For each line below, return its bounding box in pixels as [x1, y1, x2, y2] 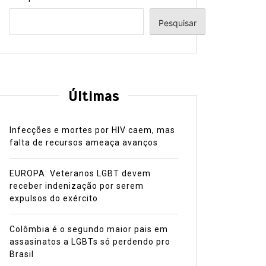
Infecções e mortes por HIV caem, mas [9, 125, 175, 135]
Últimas [68, 87, 119, 106]
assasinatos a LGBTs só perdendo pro [9, 237, 170, 247]
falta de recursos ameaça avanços [9, 138, 158, 148]
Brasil [9, 249, 34, 259]
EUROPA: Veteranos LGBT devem [9, 169, 151, 179]
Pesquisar [158, 17, 197, 28]
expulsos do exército [9, 194, 98, 204]
